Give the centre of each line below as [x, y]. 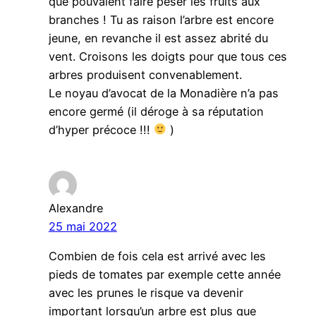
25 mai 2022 [83, 226]
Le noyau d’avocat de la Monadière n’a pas [163, 93]
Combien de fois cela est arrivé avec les [157, 256]
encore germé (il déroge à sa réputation [156, 111]
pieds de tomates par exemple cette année [164, 275]
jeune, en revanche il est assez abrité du [158, 38]
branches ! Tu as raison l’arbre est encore [161, 19]
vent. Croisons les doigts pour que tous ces [168, 56]
